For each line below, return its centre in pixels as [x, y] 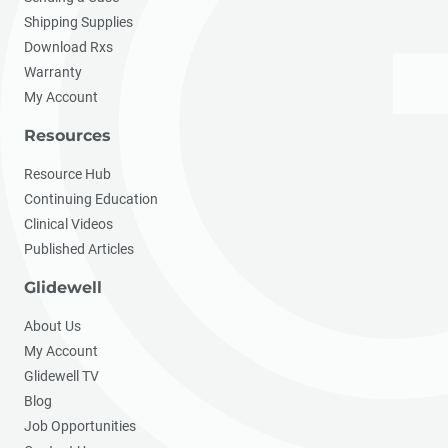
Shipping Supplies [78, 21]
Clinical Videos [68, 223]
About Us [52, 325]
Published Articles [79, 248]
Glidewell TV [61, 375]
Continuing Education [91, 198]
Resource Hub [67, 173]
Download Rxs [68, 46]
